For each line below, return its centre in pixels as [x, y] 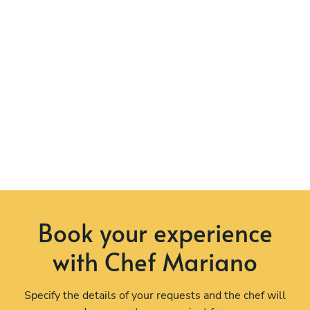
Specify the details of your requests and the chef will [155, 295]
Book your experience [155, 232]
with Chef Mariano [155, 261]
